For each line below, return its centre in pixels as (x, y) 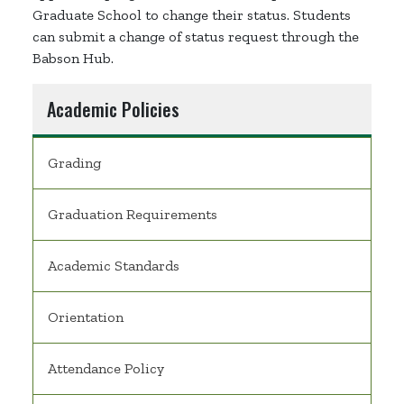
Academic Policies (113, 110)
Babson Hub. (75, 59)
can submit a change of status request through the (196, 37)
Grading (74, 163)
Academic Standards (114, 266)
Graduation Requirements (133, 215)
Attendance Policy (106, 369)
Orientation (86, 317)
